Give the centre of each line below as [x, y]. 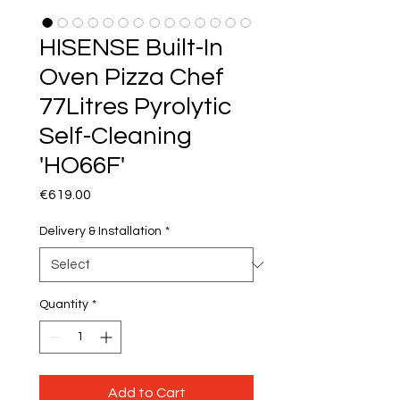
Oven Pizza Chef [132, 78]
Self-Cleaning [116, 137]
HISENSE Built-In [131, 48]
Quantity [64, 305]
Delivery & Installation [100, 232]
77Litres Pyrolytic [135, 107]
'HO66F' [82, 166]
